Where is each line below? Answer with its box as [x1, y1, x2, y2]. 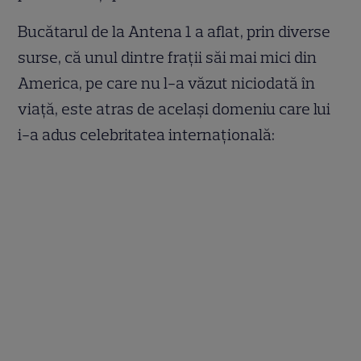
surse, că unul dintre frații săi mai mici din [18, 47, 317, 67]
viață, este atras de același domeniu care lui [18, 98, 331, 118]
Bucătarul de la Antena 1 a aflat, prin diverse [18, 21, 331, 41]
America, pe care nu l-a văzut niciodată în [18, 73, 316, 93]
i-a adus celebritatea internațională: [18, 124, 276, 144]
